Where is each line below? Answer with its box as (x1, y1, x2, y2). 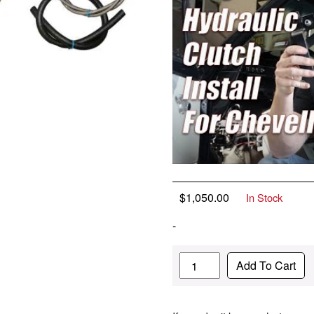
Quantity (179, 252, 221, 268)
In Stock (246, 190, 283, 205)
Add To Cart (236, 257, 296, 274)
